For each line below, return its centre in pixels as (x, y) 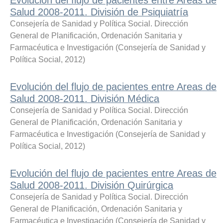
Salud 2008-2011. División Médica (85, 98)
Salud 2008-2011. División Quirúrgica (92, 185)
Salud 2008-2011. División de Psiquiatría (99, 12)
